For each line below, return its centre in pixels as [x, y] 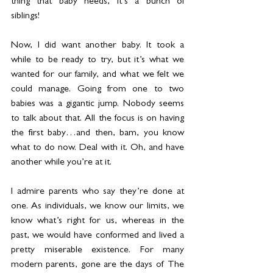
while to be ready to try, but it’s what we [97, 61]
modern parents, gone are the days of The [97, 265]
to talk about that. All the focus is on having [97, 119]
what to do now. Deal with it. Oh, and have [97, 148]
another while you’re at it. [61, 163]
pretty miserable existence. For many [97, 251]
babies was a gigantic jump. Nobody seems [97, 105]
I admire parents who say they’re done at [97, 192]
